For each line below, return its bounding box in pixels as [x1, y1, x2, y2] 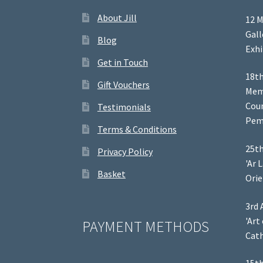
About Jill [97, 11, 137, 23]
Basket [97, 167, 126, 180]
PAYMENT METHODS [82, 217, 210, 237]
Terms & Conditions [97, 123, 177, 135]
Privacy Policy [97, 145, 153, 157]
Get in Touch [97, 56, 148, 68]
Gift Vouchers [97, 78, 150, 90]
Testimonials [97, 100, 151, 113]
